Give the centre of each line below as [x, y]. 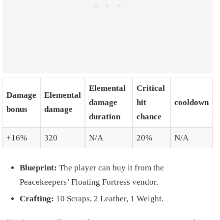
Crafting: [38, 199]
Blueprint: [39, 168]
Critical [151, 88]
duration [104, 116]
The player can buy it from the [111, 168]
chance [149, 116]
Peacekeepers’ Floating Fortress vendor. [89, 182]
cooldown [191, 102]
